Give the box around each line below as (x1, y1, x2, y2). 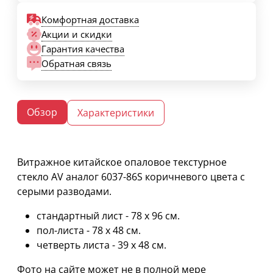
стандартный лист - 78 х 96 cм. (37, 209, 180, 223)
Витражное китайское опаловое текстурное (17, 155, 227, 169)
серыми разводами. (17, 185, 112, 199)
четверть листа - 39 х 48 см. (37, 238, 166, 252)
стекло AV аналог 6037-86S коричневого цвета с (17, 170, 245, 184)
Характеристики (77, 106, 154, 120)
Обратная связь (41, 57, 112, 69)
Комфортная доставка (41, 13, 139, 26)
